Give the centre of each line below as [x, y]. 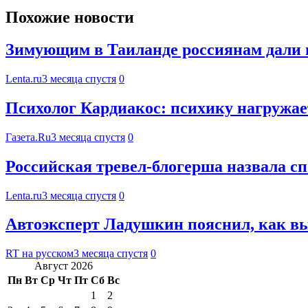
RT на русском [40, 254]
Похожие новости [70, 18]
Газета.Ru [28, 137]
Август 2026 [64, 266]
